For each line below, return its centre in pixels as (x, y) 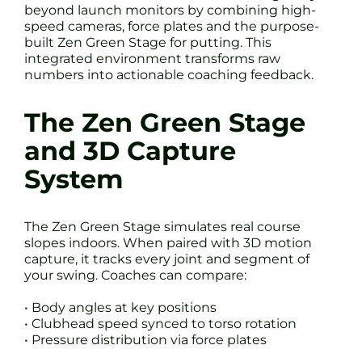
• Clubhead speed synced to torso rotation (160, 323)
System (74, 179)
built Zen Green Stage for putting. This (148, 42)
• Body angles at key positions (120, 307)
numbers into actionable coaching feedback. (169, 74)
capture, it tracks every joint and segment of (167, 259)
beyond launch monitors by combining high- (170, 10)
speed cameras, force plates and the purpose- (172, 26)
